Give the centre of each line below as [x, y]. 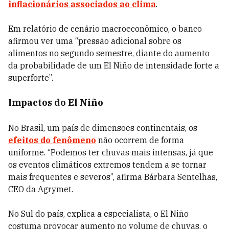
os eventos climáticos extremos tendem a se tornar [107, 165]
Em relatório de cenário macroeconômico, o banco [105, 29]
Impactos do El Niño [56, 102]
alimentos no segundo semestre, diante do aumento [109, 53]
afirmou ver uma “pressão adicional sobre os [95, 41]
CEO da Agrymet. [41, 189]
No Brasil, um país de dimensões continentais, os [103, 128]
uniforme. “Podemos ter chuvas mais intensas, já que [111, 152]
